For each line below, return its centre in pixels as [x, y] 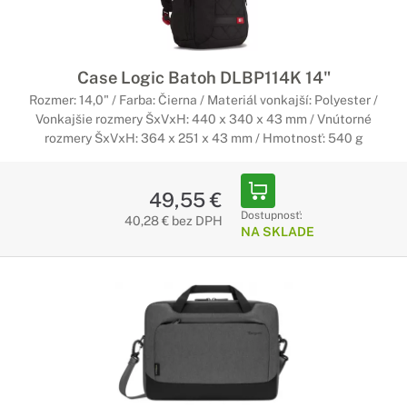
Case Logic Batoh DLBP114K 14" [203, 77]
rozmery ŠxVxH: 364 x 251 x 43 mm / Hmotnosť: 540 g [203, 138]
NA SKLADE [277, 232]
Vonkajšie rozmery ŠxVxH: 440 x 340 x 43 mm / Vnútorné [203, 119]
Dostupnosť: [271, 215]
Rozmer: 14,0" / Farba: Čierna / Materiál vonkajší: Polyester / [203, 100]
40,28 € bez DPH [173, 221]
